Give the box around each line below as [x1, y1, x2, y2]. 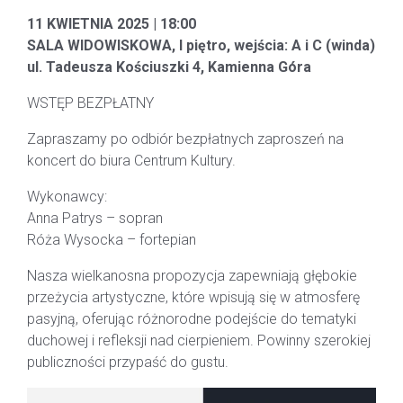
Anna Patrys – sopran [27, 210, 163, 227]
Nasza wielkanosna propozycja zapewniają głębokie [27, 267, 357, 284]
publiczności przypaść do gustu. [27, 354, 228, 371]
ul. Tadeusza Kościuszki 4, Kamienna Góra [27, 58, 311, 76]
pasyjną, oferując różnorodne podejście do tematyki [27, 310, 356, 327]
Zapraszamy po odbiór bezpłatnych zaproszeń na [27, 130, 344, 148]
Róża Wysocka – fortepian [27, 231, 196, 248]
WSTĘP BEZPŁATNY [27, 94, 154, 112]
